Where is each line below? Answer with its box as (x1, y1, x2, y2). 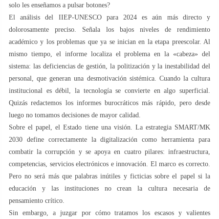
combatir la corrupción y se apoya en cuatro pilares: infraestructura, (9, 148, 210, 155)
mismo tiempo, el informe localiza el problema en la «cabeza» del (9, 50, 210, 58)
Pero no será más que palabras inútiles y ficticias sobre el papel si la (9, 172, 210, 180)
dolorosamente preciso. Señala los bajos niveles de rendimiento (9, 25, 210, 33)
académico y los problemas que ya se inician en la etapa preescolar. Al (9, 38, 210, 45)
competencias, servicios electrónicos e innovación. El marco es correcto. (9, 160, 210, 168)
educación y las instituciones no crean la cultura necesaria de (9, 184, 210, 192)
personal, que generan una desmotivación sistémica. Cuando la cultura (9, 74, 210, 82)
